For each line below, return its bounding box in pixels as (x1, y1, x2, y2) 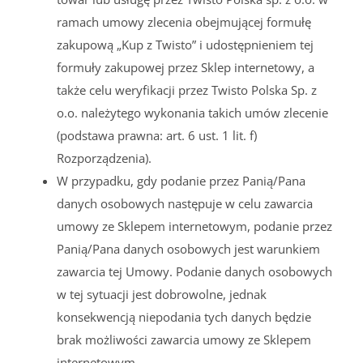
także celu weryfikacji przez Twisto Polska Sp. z (57, 81, 317, 98)
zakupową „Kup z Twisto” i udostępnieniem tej (57, 36, 314, 53)
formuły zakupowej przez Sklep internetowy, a (57, 58, 314, 75)
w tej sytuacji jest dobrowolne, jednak (57, 285, 267, 302)
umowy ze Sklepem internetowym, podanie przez (57, 217, 332, 234)
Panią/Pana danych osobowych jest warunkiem (57, 240, 320, 257)
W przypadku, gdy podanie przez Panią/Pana (57, 172, 305, 189)
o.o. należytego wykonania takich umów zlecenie (57, 104, 328, 121)
